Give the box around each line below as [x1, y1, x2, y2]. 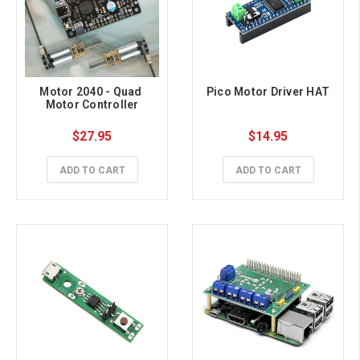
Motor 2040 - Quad [39, 85, 142, 99]
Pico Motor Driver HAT [206, 85, 330, 99]
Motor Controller [45, 98, 139, 112]
